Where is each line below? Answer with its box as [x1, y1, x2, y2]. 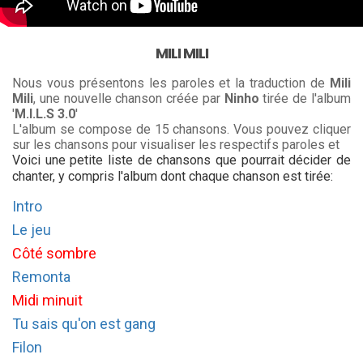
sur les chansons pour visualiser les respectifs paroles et [12, 137, 340, 152]
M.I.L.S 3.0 [15, 106, 75, 122]
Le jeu [12, 221, 51, 238]
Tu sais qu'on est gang [12, 315, 156, 332]
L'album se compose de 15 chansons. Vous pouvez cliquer [12, 122, 351, 137]
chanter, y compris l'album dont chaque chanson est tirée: [12, 169, 333, 184]
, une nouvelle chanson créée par [33, 91, 224, 106]
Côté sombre [12, 245, 96, 262]
